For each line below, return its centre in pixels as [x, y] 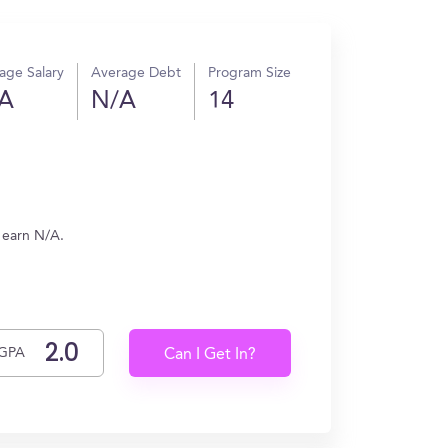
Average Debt [136, 73]
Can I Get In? [210, 355]
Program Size [249, 73]
